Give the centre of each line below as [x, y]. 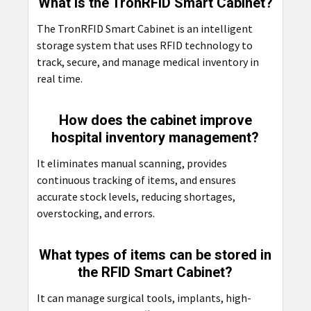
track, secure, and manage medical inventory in [148, 61]
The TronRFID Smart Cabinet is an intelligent [144, 28]
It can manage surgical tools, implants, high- [144, 297]
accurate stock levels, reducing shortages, [136, 196]
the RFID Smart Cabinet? [155, 272]
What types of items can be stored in [155, 254]
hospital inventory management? [155, 137]
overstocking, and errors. [95, 213]
